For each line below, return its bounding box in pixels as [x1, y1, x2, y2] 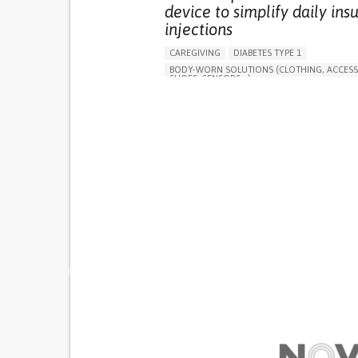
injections [164, 19, 233, 38]
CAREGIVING [169, 47, 221, 58]
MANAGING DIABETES [169, 89, 257, 100]
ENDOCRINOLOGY [268, 89, 344, 100]
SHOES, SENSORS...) [169, 73, 251, 83]
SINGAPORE [169, 106, 217, 117]
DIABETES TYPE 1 [233, 47, 301, 58]
